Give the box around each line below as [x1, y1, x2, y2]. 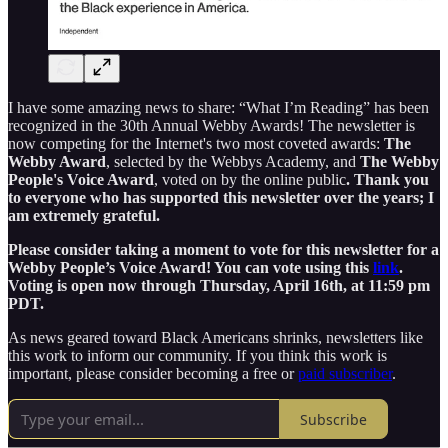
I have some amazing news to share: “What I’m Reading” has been [8, 99, 429, 117]
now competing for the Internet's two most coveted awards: [8, 135, 380, 153]
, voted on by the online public [154, 171, 346, 189]
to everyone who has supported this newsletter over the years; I [8, 189, 434, 207]
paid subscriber [298, 365, 392, 383]
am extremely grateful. [8, 207, 160, 225]
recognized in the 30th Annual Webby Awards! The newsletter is [8, 117, 415, 135]
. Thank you [346, 171, 429, 189]
